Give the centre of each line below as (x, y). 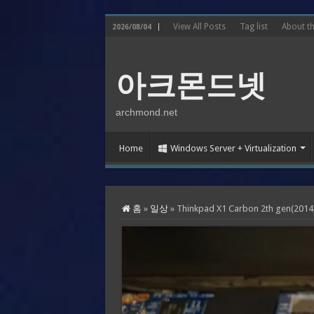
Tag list (253, 27)
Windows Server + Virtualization (233, 148)
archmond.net (146, 112)
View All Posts (199, 27)
